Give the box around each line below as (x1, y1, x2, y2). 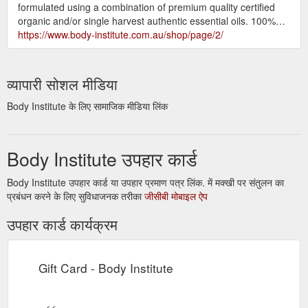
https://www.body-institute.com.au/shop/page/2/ (18, 27, 223, 41)
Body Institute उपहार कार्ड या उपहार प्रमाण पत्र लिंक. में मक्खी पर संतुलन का (7, 175, 284, 189)
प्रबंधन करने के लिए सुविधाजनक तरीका (7, 188, 144, 203)
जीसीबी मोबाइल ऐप (144, 188, 208, 203)
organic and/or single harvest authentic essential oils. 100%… (18, 13, 285, 27)
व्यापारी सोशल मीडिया (7, 73, 118, 94)
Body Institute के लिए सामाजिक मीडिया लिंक (7, 98, 168, 113)
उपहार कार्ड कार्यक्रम (7, 213, 118, 234)
